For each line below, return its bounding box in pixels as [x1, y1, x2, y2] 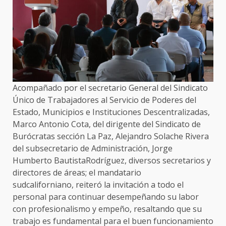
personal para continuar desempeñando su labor [13, 191, 199, 203]
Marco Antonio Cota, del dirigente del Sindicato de [13, 119, 201, 130]
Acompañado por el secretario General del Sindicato [13, 82, 208, 94]
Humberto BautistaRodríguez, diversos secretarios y [13, 155, 211, 166]
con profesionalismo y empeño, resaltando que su [13, 203, 202, 215]
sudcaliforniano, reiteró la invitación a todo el [13, 179, 184, 191]
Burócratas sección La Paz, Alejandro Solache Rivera [13, 131, 209, 142]
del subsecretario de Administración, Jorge [13, 143, 173, 154]
